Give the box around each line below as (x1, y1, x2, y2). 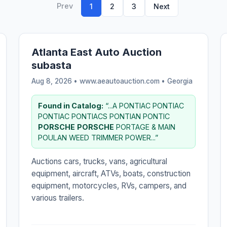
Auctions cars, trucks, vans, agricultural (31, 156, 168, 166)
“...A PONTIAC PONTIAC (103, 101, 184, 110)
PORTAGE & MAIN (114, 122, 176, 131)
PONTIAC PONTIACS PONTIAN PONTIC (38, 111, 170, 121)
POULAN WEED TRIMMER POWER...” (38, 133, 159, 142)
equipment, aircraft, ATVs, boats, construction (31, 168, 191, 178)
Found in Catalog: (38, 101, 104, 110)
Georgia (167, 77, 193, 85)
